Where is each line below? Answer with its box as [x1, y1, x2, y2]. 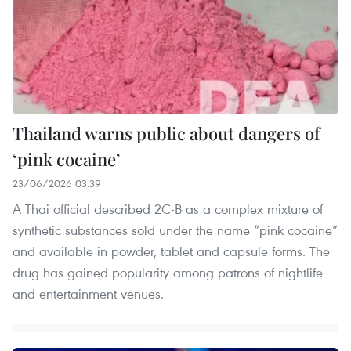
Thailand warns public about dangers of [13, 121, 320, 145]
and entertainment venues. [13, 284, 164, 302]
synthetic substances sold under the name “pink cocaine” [13, 220, 338, 239]
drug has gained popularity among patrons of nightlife [13, 262, 323, 281]
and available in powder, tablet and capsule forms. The [13, 241, 330, 260]
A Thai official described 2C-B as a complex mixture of [13, 199, 323, 218]
